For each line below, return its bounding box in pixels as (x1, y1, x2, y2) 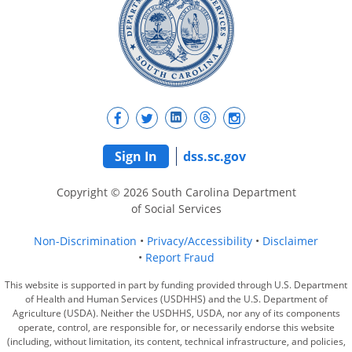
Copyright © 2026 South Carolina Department (56, 184, 296, 200)
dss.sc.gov (182, 147, 246, 165)
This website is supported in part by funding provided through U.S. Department (5, 277, 347, 291)
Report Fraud (145, 249, 214, 265)
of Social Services (130, 200, 222, 216)
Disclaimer (262, 233, 318, 248)
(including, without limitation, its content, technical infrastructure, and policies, (6, 334, 346, 348)
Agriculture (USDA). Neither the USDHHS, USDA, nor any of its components (12, 306, 340, 320)
